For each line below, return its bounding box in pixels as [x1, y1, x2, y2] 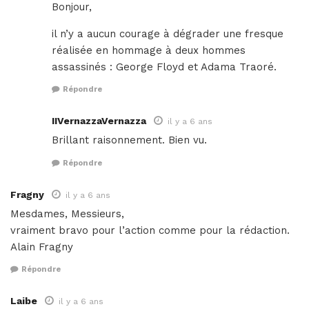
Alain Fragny [10, 240, 73, 253]
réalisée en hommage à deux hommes [52, 43, 246, 57]
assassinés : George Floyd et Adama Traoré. [52, 60, 277, 73]
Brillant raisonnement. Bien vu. [52, 134, 207, 147]
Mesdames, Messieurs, [10, 207, 124, 220]
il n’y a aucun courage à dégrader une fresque [52, 27, 283, 40]
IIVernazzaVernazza [52, 115, 146, 127]
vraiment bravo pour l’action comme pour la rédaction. [10, 223, 290, 237]
